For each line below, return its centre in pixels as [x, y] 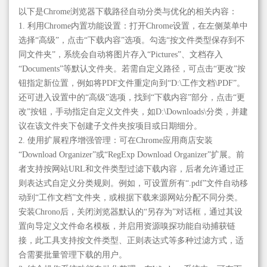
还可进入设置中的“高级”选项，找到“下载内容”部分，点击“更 [132, 98]
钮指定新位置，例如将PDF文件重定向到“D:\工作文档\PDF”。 [132, 83]
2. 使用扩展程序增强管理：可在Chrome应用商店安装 [116, 141]
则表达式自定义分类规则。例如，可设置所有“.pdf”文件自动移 [133, 184]
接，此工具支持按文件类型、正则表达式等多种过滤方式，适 [131, 241]
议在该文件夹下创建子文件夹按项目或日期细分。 [110, 126]
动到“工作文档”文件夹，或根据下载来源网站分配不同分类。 [131, 198]
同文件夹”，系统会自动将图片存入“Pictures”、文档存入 [121, 55]
